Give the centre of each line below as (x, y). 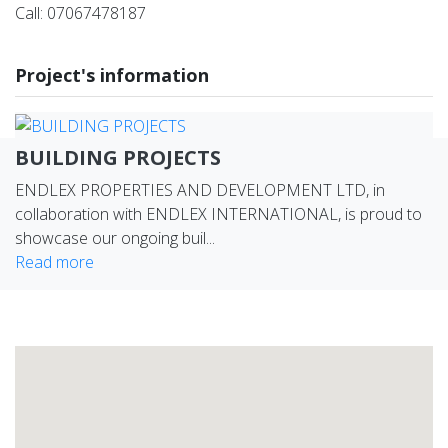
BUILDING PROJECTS (118, 157)
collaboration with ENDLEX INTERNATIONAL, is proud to (218, 213)
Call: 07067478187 (80, 13)
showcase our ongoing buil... (115, 237)
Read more (54, 261)
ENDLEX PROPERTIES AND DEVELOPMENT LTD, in (200, 189)
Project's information (112, 75)
